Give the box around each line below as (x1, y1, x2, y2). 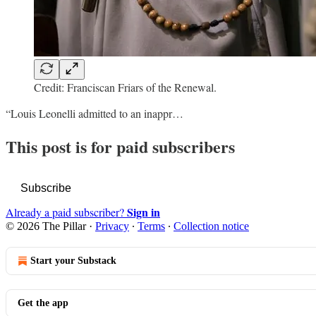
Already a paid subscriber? (6, 205, 127, 220)
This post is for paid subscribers (6, 134, 235, 159)
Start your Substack (30, 255, 116, 267)
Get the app (18, 298, 68, 309)
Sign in (127, 204, 160, 221)
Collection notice (174, 220, 249, 233)
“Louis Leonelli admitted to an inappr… (6, 105, 183, 121)
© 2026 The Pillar (6, 220, 86, 233)
